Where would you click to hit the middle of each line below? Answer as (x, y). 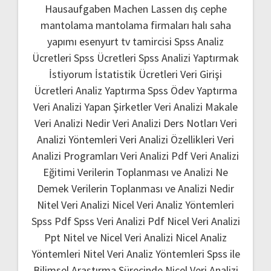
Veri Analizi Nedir (72, 123)
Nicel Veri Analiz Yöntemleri (173, 204)
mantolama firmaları (142, 25)
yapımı (62, 41)
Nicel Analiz (201, 237)
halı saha (211, 25)
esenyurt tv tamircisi (126, 41)
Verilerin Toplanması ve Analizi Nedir (153, 188)
